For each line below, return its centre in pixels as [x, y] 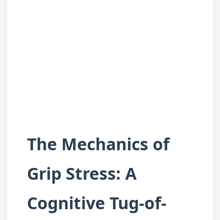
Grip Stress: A [82, 174]
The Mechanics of [98, 144]
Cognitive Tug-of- [97, 203]
